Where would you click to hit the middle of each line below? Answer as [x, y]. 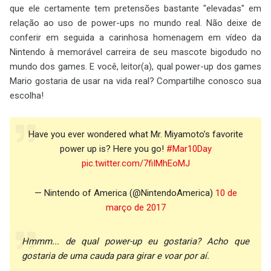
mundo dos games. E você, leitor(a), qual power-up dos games [135, 66]
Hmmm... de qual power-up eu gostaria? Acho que [135, 241]
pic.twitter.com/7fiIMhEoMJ [135, 163]
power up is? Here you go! [113, 149]
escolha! [27, 95]
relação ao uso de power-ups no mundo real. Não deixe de [135, 23]
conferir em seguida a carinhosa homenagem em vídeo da [135, 37]
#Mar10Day [189, 149]
